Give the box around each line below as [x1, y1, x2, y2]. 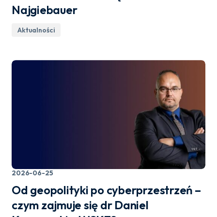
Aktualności [17, 26, 55, 35]
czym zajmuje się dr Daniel [12, 198, 149, 213]
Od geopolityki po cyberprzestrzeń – [12, 183, 201, 198]
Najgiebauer [12, 2, 77, 17]
